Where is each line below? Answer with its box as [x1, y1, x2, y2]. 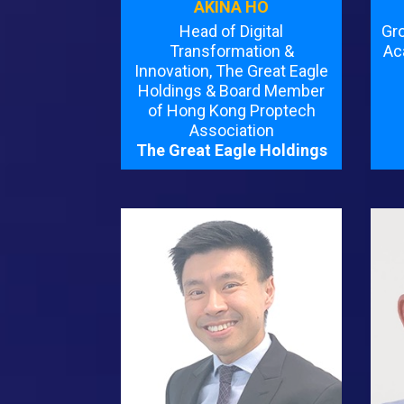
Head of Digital [179, 22, 284, 41]
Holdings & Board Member [138, 81, 326, 101]
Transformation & [169, 41, 294, 61]
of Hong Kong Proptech [147, 101, 316, 121]
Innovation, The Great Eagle [134, 61, 329, 81]
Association [188, 121, 274, 141]
